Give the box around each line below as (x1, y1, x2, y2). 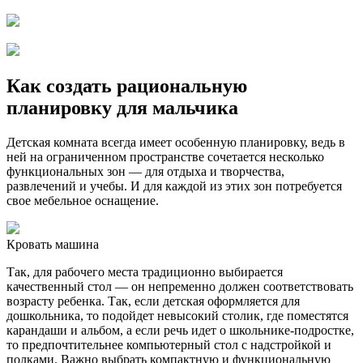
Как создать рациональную (6, 75, 247, 97)
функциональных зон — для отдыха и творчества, (6, 164, 284, 179)
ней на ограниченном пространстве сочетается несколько (6, 150, 324, 164)
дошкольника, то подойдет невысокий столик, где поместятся (6, 309, 348, 323)
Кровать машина (6, 237, 99, 252)
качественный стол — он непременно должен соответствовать (6, 280, 353, 294)
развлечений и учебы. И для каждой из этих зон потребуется (6, 179, 342, 194)
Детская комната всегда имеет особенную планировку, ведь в (6, 135, 345, 150)
